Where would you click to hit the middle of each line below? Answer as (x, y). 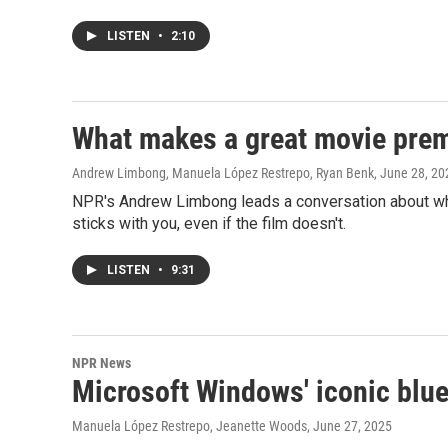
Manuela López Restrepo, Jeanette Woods (189, 426)
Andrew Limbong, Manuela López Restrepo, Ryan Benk (223, 173)
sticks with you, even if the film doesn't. (209, 223)
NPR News (101, 363)
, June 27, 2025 (349, 426)
